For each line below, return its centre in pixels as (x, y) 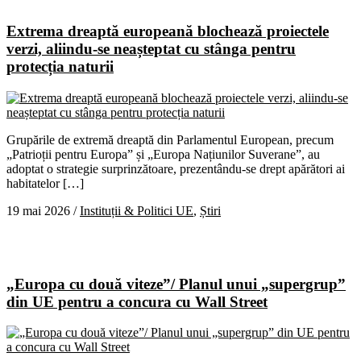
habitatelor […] (45, 183)
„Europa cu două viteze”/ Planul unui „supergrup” (176, 284)
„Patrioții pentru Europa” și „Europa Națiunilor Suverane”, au (163, 154)
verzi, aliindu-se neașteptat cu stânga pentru (151, 49)
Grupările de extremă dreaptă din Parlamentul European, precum (170, 139)
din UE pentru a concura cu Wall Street (137, 301)
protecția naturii (60, 67)
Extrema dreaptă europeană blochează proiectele (168, 31)
